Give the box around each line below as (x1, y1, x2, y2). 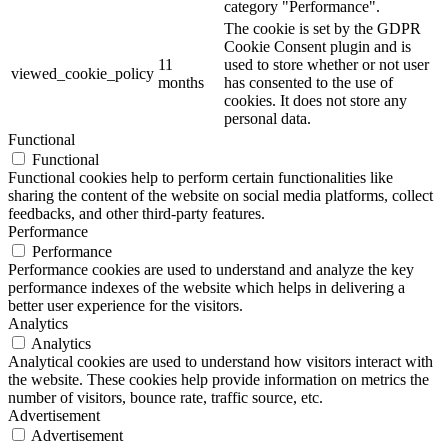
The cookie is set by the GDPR (224, 20, 421, 38)
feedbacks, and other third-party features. (8, 205, 265, 223)
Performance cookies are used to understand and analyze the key (8, 261, 414, 279)
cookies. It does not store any (224, 92, 407, 110)
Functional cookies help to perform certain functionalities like (8, 169, 393, 187)
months (158, 74, 204, 92)
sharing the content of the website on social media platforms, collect (8, 187, 433, 205)
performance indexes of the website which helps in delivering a (8, 279, 405, 297)
